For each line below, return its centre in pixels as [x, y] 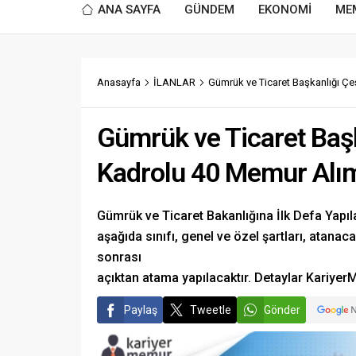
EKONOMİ [285, 10]
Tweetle [211, 310]
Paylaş [141, 310]
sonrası [119, 257]
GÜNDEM [209, 10]
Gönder [282, 310]
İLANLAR [174, 82]
